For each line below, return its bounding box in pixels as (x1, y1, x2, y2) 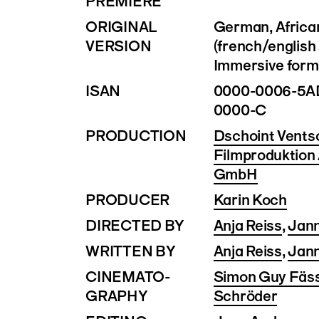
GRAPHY (85, 286, 148, 305)
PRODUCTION (85, 126, 187, 145)
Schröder (213, 286, 278, 305)
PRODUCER (85, 190, 169, 209)
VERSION (85, 36, 152, 55)
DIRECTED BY (85, 216, 185, 234)
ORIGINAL (85, 17, 156, 36)
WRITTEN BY (85, 241, 176, 260)
